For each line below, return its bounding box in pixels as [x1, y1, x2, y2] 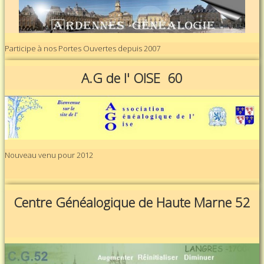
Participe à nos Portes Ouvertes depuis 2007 [5, 43, 160, 54]
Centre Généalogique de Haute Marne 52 [14, 193, 250, 211]
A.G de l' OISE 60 [81, 69, 183, 87]
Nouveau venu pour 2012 [5, 149, 93, 160]
